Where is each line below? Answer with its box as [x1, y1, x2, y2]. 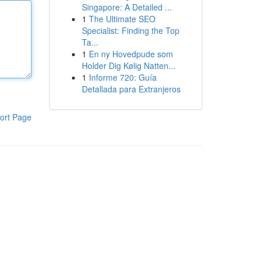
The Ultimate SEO [88, 13, 156, 25]
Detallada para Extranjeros [81, 83, 181, 95]
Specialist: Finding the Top [81, 25, 180, 36]
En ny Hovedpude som [88, 48, 173, 60]
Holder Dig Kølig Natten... [81, 60, 175, 71]
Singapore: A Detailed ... [81, 1, 172, 13]
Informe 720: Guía [88, 71, 157, 83]
